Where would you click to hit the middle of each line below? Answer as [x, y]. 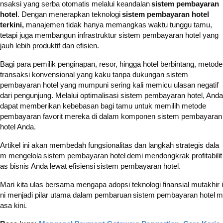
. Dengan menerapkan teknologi [70, 14]
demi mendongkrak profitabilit [174, 156]
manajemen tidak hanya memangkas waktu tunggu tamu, [119, 25]
